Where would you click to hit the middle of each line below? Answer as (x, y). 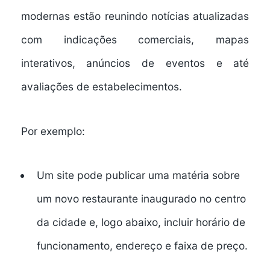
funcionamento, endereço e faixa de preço (140, 246)
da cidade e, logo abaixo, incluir (116, 222)
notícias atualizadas (200, 16)
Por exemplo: (53, 131)
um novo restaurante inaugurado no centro (141, 199)
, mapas (220, 40)
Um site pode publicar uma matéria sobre (138, 175)
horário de (220, 222)
